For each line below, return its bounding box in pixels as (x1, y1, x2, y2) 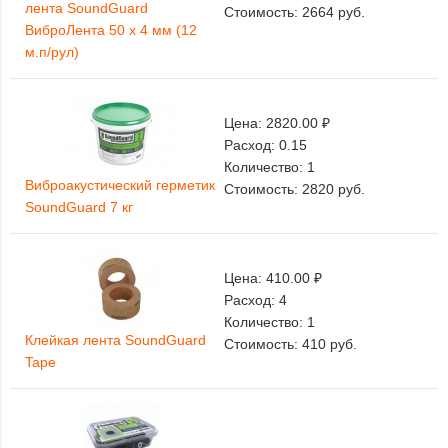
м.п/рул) (25, 44, 79, 61)
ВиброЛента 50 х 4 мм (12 (25, 22, 197, 39)
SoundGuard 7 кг (25, 199, 133, 216)
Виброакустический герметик (25, 177, 215, 194)
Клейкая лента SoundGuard (25, 332, 206, 349)
